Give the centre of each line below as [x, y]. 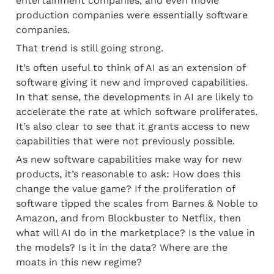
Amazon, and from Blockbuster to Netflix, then [128, 218]
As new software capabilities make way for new [129, 159]
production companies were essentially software [132, 15]
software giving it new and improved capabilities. [132, 82]
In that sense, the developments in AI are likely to [135, 97]
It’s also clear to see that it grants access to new [133, 126]
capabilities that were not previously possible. [125, 141]
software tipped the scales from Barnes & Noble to [137, 203]
